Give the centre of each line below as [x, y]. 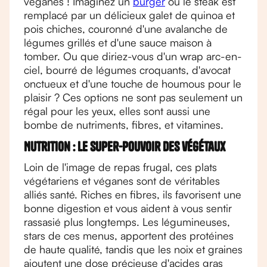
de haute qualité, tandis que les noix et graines [133, 249]
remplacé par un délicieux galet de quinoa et [129, 15]
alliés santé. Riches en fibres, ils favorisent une [133, 194]
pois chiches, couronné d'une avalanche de [126, 29]
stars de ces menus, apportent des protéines [129, 235]
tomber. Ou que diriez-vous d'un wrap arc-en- [133, 56]
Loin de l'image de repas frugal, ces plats [120, 167]
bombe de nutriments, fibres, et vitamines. [124, 125]
